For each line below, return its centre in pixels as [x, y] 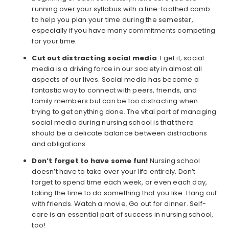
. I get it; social [180, 58]
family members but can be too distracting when [115, 101]
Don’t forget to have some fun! [91, 161]
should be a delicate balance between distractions [120, 133]
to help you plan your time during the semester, [112, 20]
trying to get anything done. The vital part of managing [124, 112]
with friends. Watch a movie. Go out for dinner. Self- [119, 204]
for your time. [54, 41]
